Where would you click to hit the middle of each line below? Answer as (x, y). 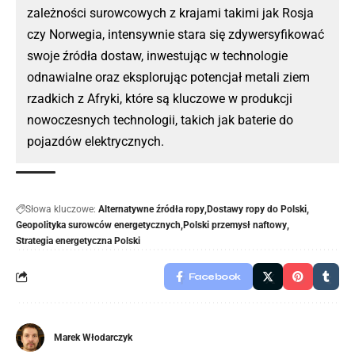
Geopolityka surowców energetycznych (98, 225)
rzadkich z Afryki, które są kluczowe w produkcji (160, 99)
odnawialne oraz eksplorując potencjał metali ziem (168, 78)
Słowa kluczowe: (61, 210)
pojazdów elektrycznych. (95, 142)
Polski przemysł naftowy (235, 225)
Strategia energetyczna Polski (78, 241)
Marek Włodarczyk (93, 338)
